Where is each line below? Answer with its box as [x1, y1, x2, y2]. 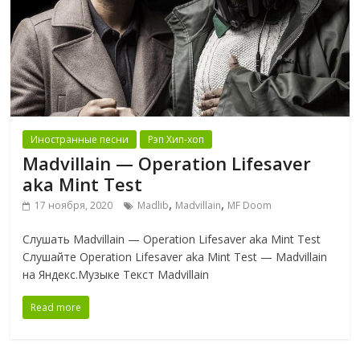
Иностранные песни [31, 133, 129, 147]
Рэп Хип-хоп [148, 133, 205, 147]
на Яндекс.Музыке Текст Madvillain [22, 267, 210, 283]
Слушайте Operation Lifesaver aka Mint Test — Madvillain [22, 249, 328, 265]
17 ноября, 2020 [35, 198, 113, 213]
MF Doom [227, 198, 272, 213]
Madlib [137, 198, 170, 213]
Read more [31, 301, 82, 315]
